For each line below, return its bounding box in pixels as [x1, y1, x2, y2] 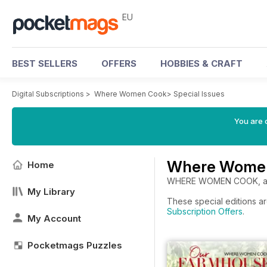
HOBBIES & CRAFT [160, 58, 243, 69]
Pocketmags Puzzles [27, 240, 122, 251]
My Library [27, 186, 75, 197]
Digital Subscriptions [12, 89, 84, 98]
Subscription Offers [167, 206, 243, 216]
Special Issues [173, 89, 225, 98]
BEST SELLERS [12, 58, 77, 69]
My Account [27, 213, 81, 224]
